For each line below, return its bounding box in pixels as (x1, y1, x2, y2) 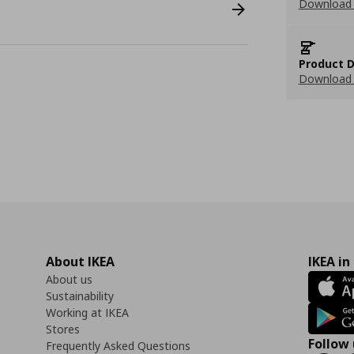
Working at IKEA (46, 305, 129, 320)
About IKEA (46, 253, 115, 270)
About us (46, 272, 92, 287)
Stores (46, 322, 80, 337)
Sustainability (46, 288, 114, 303)
